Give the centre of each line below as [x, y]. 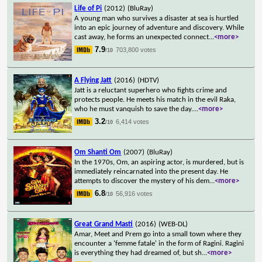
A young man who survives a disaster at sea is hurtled [157, 18]
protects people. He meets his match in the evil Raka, [155, 99]
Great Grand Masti [104, 224]
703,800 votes [136, 49]
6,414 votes [133, 121]
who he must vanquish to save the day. [134, 109]
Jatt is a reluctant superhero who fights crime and [151, 90]
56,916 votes [135, 193]
